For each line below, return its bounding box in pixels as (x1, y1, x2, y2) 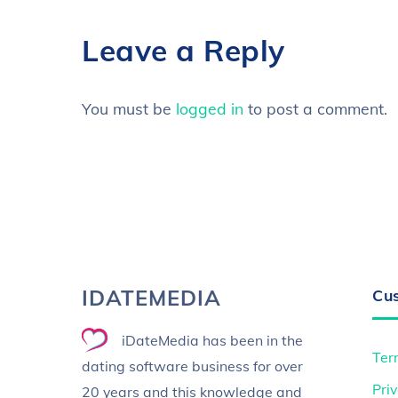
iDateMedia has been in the (121, 330, 303, 349)
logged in (176, 98, 243, 118)
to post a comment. (243, 98, 387, 118)
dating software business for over (82, 356, 303, 375)
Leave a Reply (82, 31, 285, 69)
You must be (82, 98, 176, 118)
